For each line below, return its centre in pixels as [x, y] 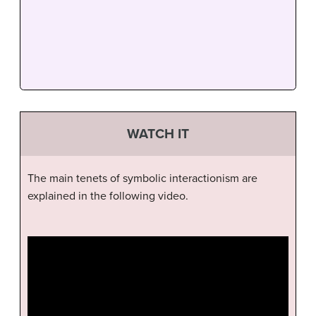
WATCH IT [158, 134]
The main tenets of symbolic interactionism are [142, 178]
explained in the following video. [108, 196]
